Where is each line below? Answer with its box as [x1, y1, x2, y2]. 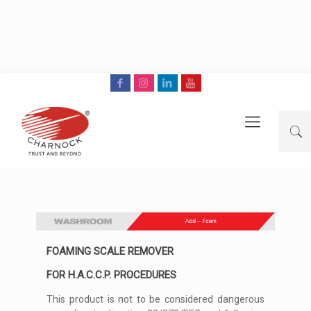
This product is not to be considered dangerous [47, 294, 264, 305]
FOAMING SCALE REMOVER [47, 245, 174, 258]
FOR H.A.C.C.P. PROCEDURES [47, 269, 177, 281]
